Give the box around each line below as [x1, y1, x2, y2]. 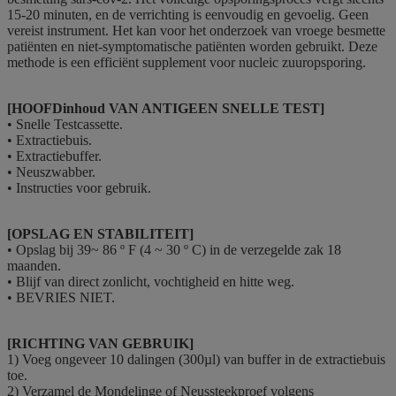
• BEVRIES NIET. [7, 289, 115, 305]
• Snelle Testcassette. [7, 116, 123, 132]
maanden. [7, 257, 61, 273]
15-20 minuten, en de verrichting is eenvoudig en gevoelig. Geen [7, 6, 369, 22]
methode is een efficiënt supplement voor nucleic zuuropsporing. [7, 54, 366, 70]
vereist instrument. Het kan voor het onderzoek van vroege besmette [7, 22, 385, 38]
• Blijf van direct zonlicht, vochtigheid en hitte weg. [7, 273, 294, 289]
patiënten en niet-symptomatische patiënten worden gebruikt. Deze [7, 38, 377, 54]
